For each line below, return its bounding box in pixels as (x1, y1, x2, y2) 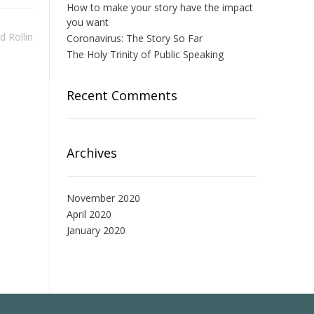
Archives (66, 144, 117, 162)
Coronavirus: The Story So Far (66, 32, 203, 46)
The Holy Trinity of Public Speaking (66, 48, 224, 62)
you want (66, 15, 109, 29)
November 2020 (66, 191, 140, 205)
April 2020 (66, 207, 111, 221)
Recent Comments (66, 87, 177, 104)
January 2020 (66, 224, 125, 238)
